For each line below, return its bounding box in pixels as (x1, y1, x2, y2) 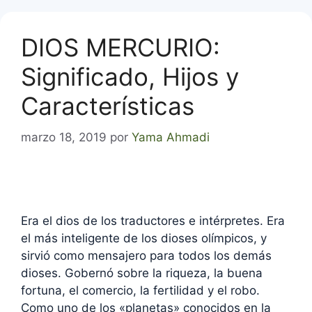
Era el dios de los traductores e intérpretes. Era (21, 213, 285, 228)
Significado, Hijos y (21, 62, 239, 92)
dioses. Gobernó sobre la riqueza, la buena (21, 265, 263, 280)
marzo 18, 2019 (21, 130, 107, 144)
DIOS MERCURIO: (21, 33, 220, 63)
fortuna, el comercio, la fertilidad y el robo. (21, 283, 260, 297)
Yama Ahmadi (132, 130, 210, 144)
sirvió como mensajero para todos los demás (21, 248, 272, 263)
